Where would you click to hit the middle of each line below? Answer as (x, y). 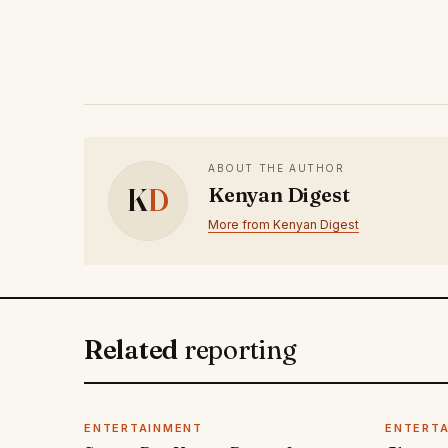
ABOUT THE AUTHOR (276, 168)
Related (134, 350)
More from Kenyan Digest (283, 225)
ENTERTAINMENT (143, 428)
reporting (240, 350)
